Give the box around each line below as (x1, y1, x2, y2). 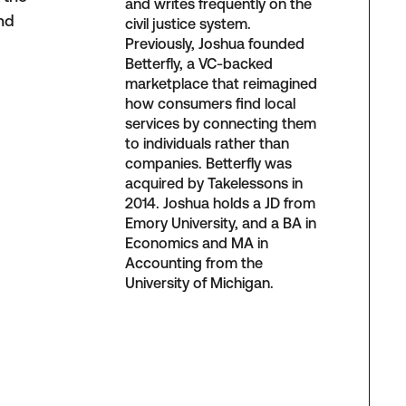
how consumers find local (125, 95, 296, 112)
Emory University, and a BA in (125, 215, 317, 232)
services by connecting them (125, 115, 317, 132)
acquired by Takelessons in (125, 175, 304, 192)
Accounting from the (125, 255, 264, 272)
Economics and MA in (125, 235, 269, 252)
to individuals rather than (125, 135, 290, 152)
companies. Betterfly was (125, 155, 293, 172)
